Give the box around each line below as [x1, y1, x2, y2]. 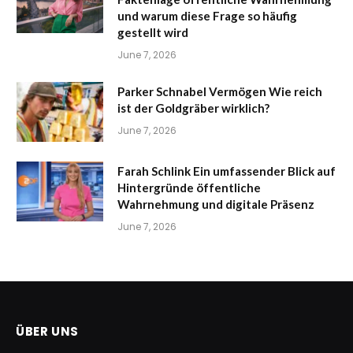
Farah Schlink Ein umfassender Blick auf [117, 164, 336, 179]
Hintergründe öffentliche [117, 180, 261, 195]
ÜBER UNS [16, 323, 79, 340]
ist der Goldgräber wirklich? [117, 101, 269, 116]
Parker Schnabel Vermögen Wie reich [117, 84, 322, 99]
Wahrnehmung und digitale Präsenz [117, 197, 314, 212]
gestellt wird [117, 25, 188, 40]
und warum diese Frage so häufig [117, 9, 297, 24]
